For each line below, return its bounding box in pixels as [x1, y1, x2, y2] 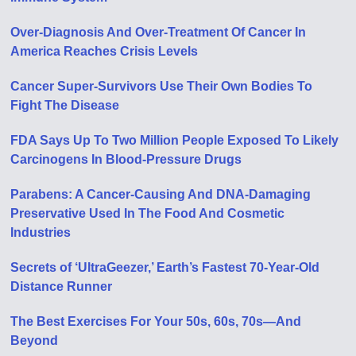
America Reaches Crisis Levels [10, 44, 199, 58]
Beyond [10, 334, 59, 347]
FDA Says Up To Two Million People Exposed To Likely [10, 133, 339, 147]
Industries [10, 226, 72, 239]
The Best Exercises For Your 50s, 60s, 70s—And [10, 315, 302, 328]
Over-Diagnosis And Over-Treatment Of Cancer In [10, 25, 307, 39]
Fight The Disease [10, 99, 120, 112]
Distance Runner [10, 280, 113, 293]
